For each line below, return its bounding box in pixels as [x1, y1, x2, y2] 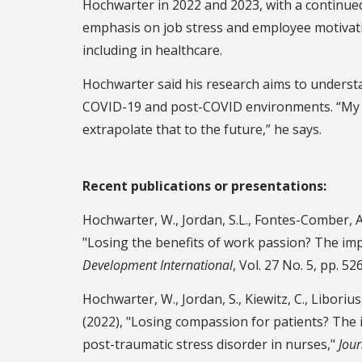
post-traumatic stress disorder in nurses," [82, 335, 339, 353]
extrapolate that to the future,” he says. [82, 120, 322, 138]
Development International [82, 255, 233, 274]
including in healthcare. [82, 40, 222, 59]
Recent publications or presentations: [82, 176, 326, 195]
